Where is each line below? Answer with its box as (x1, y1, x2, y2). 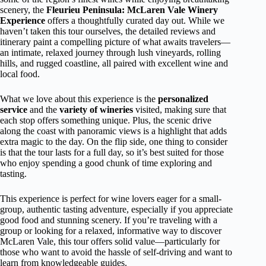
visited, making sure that (133, 104, 226, 115)
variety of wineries (59, 104, 133, 115)
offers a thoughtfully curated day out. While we (45, 15, 224, 26)
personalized (158, 94, 208, 104)
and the (27, 104, 59, 115)
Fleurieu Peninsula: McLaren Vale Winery (46, 5, 218, 15)
